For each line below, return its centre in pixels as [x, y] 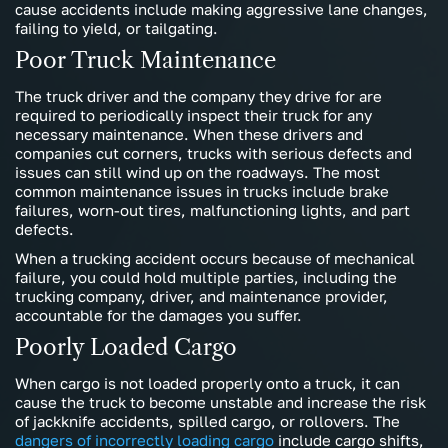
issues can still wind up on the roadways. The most [197, 172]
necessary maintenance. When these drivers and [189, 134]
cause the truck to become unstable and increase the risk [220, 402]
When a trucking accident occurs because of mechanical [215, 258]
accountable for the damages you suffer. [158, 315]
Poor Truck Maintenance [145, 61]
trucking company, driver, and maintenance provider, [201, 296]
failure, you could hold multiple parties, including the [206, 277]
